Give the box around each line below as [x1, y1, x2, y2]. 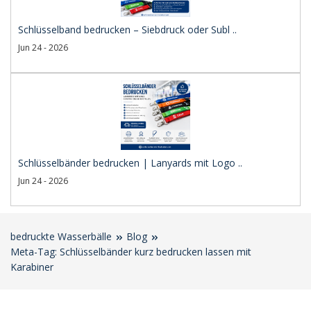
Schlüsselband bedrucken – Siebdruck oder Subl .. [18, 22, 237, 36]
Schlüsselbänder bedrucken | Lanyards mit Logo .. [18, 155, 242, 169]
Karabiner [10, 260, 53, 274]
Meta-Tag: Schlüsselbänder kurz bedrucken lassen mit [10, 244, 251, 258]
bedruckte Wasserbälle [10, 229, 112, 243]
